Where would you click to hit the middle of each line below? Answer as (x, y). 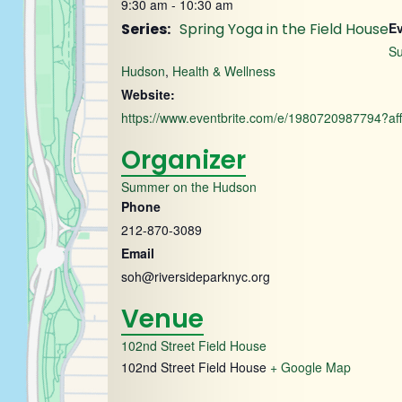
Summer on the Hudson (189, 187)
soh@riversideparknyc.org (196, 276)
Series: (146, 29)
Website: (148, 94)
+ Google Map (310, 367)
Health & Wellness (224, 71)
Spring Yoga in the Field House (284, 29)
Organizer (184, 160)
